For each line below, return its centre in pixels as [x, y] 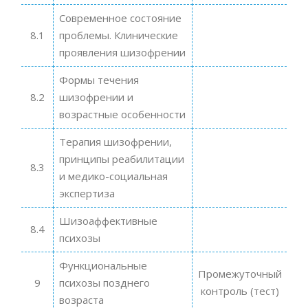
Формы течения [99, 79]
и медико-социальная [113, 176]
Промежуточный [240, 273]
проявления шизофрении [122, 52]
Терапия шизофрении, [115, 141]
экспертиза [87, 193]
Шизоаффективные [108, 220]
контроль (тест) [240, 290]
